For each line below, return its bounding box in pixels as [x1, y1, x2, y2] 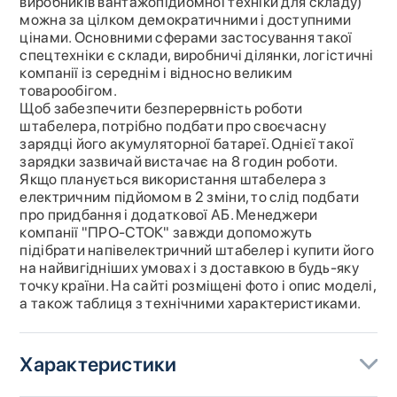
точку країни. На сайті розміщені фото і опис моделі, [19, 276, 376, 295]
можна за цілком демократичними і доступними [19, 11, 352, 29]
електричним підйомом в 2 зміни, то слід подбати [19, 188, 360, 206]
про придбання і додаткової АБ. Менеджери [19, 206, 318, 224]
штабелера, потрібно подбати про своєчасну [19, 117, 326, 136]
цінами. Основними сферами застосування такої [19, 28, 353, 47]
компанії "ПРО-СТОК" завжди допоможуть [19, 223, 313, 242]
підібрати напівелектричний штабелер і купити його [19, 241, 375, 260]
